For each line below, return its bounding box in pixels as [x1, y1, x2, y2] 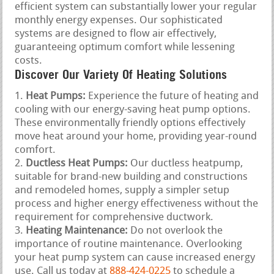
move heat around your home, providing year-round [15, 131, 257, 142]
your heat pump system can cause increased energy [15, 252, 256, 263]
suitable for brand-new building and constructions [15, 171, 248, 182]
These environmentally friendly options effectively [15, 117, 246, 128]
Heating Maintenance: [26, 225, 128, 236]
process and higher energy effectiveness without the [15, 198, 259, 209]
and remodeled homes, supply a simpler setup [15, 185, 230, 196]
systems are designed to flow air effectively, [15, 28, 217, 39]
